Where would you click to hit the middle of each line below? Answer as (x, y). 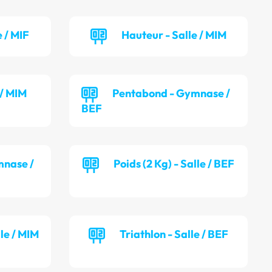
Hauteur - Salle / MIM (174, 35)
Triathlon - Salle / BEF (174, 234)
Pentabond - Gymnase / (172, 93)
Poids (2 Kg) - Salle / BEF (174, 164)
